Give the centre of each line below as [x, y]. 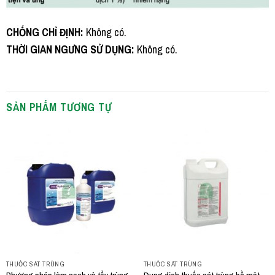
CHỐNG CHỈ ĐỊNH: [45, 32]
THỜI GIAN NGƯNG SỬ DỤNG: [70, 49]
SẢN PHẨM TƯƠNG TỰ [59, 107]
